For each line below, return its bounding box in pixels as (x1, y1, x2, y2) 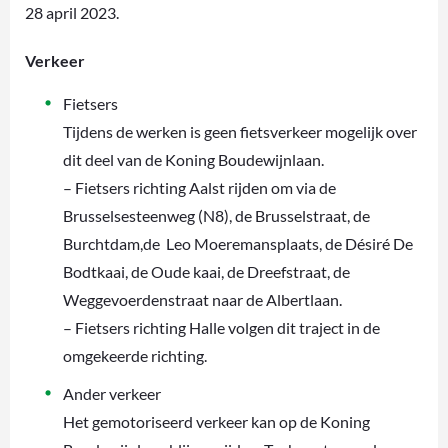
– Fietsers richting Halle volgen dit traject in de (63, 317, 380, 337)
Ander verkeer (63, 383, 161, 403)
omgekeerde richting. (63, 345, 207, 365)
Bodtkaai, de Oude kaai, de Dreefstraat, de (63, 261, 350, 281)
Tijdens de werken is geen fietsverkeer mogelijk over (63, 121, 417, 141)
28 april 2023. (25, 2, 119, 22)
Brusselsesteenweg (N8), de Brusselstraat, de (63, 205, 370, 225)
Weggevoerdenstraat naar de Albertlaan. (63, 289, 342, 309)
